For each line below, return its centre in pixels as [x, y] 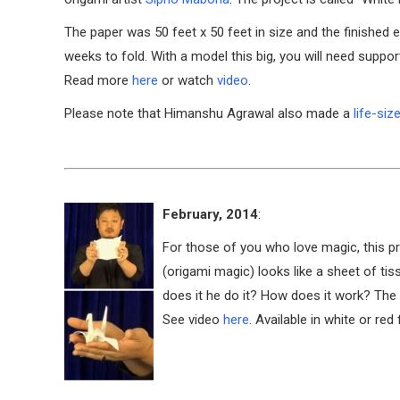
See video [193, 320]
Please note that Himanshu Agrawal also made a [209, 113]
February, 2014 [210, 214]
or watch [187, 80]
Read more [98, 80]
